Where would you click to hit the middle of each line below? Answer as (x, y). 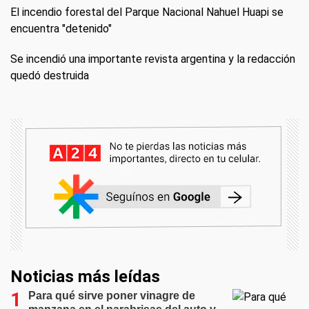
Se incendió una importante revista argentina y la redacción (153, 59)
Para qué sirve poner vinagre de (112, 296)
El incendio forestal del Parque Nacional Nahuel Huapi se (147, 12)
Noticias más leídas (85, 277)
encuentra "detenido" (61, 29)
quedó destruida (50, 76)
